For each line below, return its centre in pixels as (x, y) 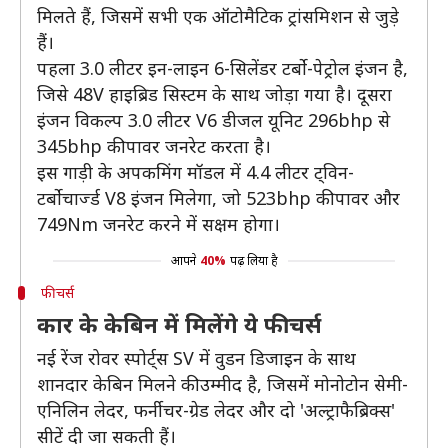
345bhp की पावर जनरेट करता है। (154, 146)
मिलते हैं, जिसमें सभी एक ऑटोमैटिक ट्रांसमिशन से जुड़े (218, 16)
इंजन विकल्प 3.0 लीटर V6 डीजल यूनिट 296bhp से (213, 120)
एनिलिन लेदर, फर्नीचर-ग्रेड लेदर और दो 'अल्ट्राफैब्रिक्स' (216, 410)
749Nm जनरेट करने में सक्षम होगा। (158, 224)
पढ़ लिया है (253, 260)
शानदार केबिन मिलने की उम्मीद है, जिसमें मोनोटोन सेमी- (222, 384)
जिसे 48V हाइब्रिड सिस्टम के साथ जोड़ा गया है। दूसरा (214, 94)
